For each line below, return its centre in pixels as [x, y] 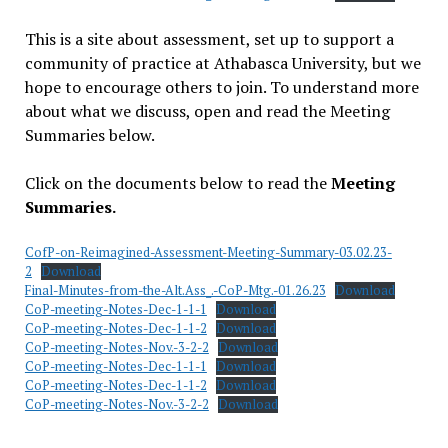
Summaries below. [89, 135]
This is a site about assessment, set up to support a [209, 39]
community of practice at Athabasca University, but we [222, 63]
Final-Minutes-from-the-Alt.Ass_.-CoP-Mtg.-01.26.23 [175, 290]
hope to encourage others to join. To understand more [221, 87]
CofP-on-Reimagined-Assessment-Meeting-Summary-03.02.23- [208, 252]
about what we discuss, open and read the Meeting [207, 111]
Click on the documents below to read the [177, 183]
